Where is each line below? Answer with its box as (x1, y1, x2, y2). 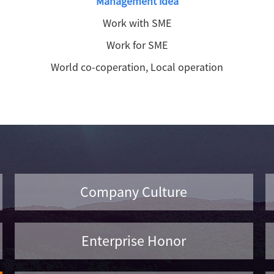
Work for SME (106, 38, 168, 52)
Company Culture (80, 182, 188, 201)
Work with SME (103, 16, 171, 30)
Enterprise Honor (81, 231, 187, 250)
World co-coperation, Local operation (51, 60, 223, 74)
